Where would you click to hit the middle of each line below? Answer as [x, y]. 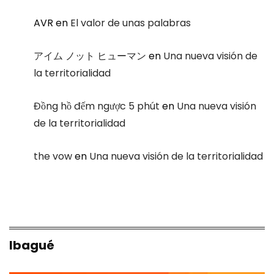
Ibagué [32, 245]
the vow [53, 156]
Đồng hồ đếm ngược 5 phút [97, 106]
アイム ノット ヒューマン [90, 56]
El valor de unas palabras [131, 23]
